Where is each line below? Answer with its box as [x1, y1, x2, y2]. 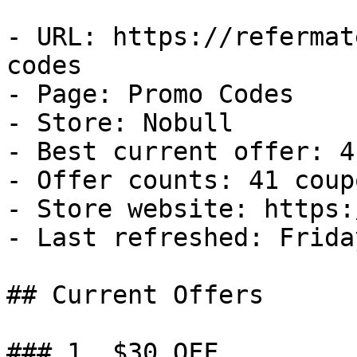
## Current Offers [6, 280, 264, 309]
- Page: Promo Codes [6, 80, 294, 108]
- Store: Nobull [6, 108, 233, 137]
